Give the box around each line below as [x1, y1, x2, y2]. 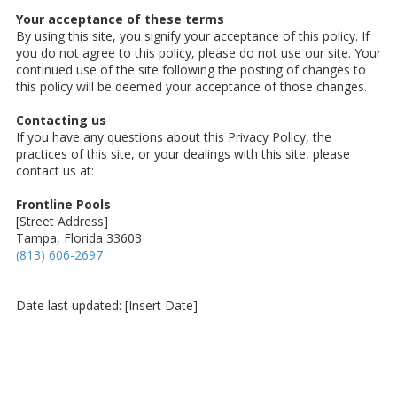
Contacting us [16, 112, 106, 129]
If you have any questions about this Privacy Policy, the [16, 128, 331, 146]
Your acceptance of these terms [16, 11, 224, 28]
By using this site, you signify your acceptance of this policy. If [16, 27, 370, 45]
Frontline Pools [16, 196, 111, 214]
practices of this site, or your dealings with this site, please [16, 145, 350, 163]
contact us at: [16, 162, 94, 180]
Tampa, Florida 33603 [16, 230, 142, 247]
